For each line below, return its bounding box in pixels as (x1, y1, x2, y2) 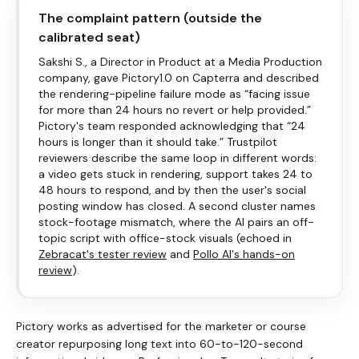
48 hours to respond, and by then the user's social (38, 182, 306, 197)
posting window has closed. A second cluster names (38, 198, 316, 213)
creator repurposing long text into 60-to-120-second (16, 336, 303, 351)
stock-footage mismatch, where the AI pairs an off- (38, 214, 314, 229)
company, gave (38, 70, 122, 85)
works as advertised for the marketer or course (54, 318, 306, 333)
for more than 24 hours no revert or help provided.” (38, 102, 311, 117)
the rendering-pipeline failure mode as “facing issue (38, 86, 310, 101)
